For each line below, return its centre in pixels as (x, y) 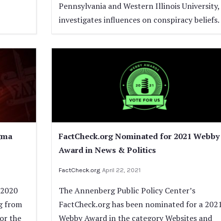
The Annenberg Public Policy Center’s (127, 190)
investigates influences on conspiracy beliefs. (139, 19)
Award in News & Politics (107, 150)
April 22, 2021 (121, 170)
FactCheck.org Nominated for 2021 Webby (139, 136)
